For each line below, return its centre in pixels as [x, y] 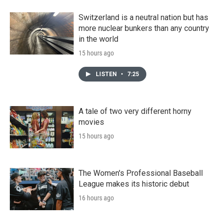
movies [91, 122]
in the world [98, 39]
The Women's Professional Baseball [141, 173]
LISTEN [107, 74]
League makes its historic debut [134, 184]
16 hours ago [96, 198]
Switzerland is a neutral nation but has [143, 17]
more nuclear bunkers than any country [144, 28]
